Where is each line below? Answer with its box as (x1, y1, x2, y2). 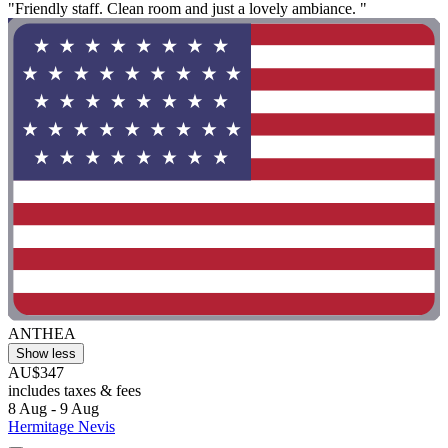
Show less (16, 345, 76, 361)
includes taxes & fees (8, 381, 141, 399)
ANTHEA (8, 324, 76, 342)
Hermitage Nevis (8, 417, 115, 435)
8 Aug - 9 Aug (8, 399, 99, 417)
